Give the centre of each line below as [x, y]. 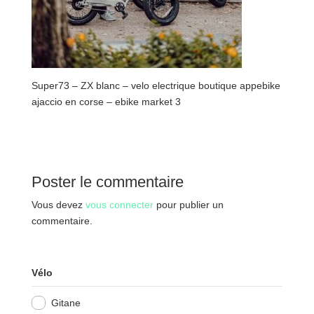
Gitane [66, 303]
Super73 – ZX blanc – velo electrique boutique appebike [156, 86]
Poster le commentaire [107, 182]
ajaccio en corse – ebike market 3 [106, 102]
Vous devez [58, 205]
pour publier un [188, 205]
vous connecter [119, 205]
